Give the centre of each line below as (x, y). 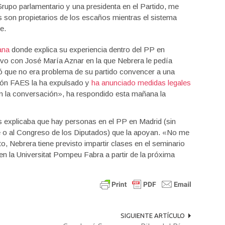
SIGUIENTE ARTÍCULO (152, 215)
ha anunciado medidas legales (141, 83)
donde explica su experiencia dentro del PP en (87, 49)
